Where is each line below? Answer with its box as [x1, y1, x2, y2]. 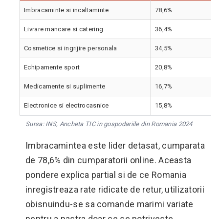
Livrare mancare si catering [24, 25, 104, 33]
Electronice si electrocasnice [24, 102, 109, 109]
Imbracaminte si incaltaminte [24, 6, 109, 14]
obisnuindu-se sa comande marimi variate [25, 199, 194, 209]
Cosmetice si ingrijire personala [24, 44, 117, 52]
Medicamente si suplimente [24, 83, 106, 90]
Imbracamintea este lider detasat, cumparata [25, 140, 205, 151]
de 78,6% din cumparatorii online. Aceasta [25, 155, 192, 165]
